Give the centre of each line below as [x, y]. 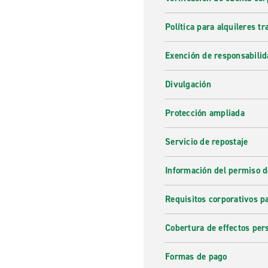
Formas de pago [196, 257]
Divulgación [188, 84]
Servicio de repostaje [207, 142]
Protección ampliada [205, 113]
